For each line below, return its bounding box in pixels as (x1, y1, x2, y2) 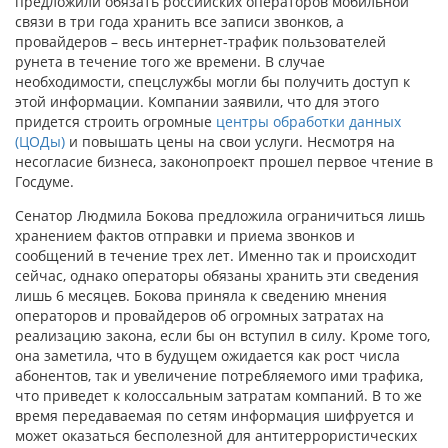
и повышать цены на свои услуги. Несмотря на (65, 132, 395, 151)
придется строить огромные (15, 112, 216, 131)
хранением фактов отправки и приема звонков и (15, 226, 355, 245)
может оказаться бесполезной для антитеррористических (15, 426, 417, 445)
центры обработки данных (216, 112, 401, 131)
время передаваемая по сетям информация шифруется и (15, 406, 414, 425)
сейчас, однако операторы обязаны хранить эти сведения (15, 266, 419, 285)
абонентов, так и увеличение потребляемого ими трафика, (15, 366, 423, 385)
